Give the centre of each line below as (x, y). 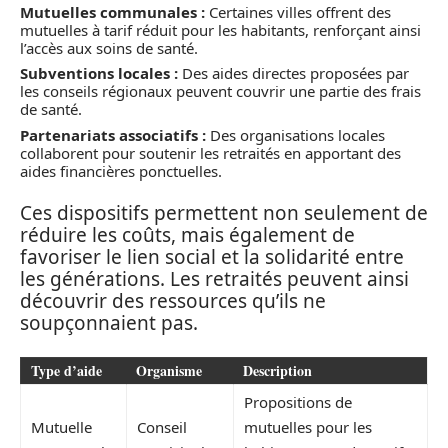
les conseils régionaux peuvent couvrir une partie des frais (220, 91)
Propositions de (298, 401)
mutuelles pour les (308, 426)
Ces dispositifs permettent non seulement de (224, 213)
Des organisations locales (295, 134)
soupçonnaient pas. (109, 323)
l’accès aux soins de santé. (109, 47)
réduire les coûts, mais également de (187, 235)
